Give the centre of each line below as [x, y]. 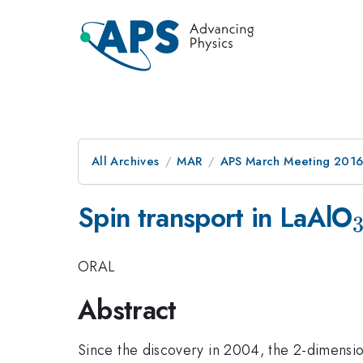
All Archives [126, 161]
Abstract [127, 310]
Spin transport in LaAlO [215, 218]
